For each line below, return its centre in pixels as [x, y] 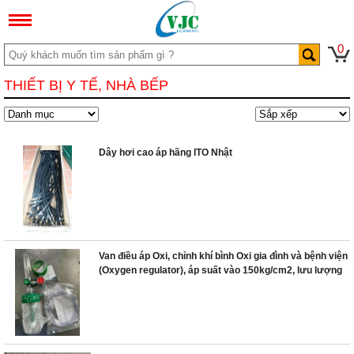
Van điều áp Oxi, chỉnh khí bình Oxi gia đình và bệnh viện [223, 256]
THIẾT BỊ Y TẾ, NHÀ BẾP [86, 85]
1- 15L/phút [124, 284]
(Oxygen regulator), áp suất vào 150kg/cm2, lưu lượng [220, 270]
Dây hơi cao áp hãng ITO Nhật [166, 153]
